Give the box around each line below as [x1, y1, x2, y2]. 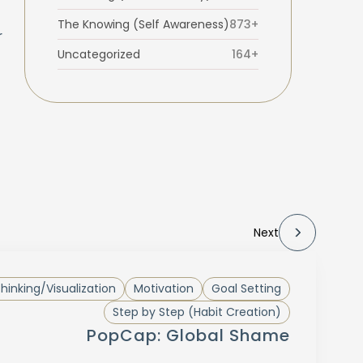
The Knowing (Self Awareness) [57, 15, 229, 32]
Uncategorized [57, 45, 140, 62]
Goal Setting [211, 280, 281, 297]
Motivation [133, 280, 194, 297]
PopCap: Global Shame [86, 324, 290, 347]
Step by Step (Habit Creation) [112, 304, 281, 320]
